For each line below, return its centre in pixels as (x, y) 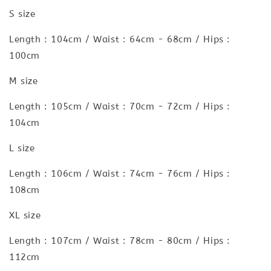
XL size (27, 215)
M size (25, 81)
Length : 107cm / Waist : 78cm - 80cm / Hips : (120, 240)
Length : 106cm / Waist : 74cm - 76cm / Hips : (120, 173)
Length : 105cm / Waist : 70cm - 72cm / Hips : (120, 106)
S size (24, 14)
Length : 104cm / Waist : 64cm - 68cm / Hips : (120, 39)
